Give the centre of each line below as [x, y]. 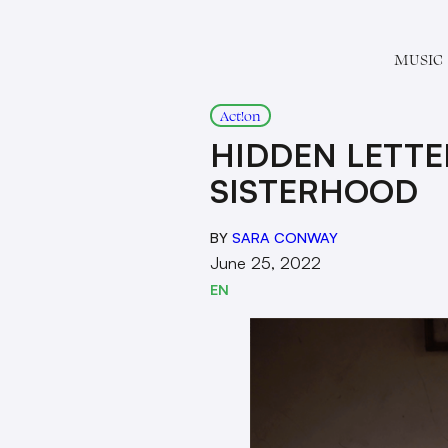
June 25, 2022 [265, 262]
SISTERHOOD [314, 191]
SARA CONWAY [285, 237]
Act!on [240, 115]
